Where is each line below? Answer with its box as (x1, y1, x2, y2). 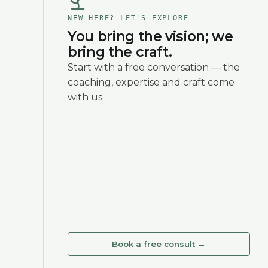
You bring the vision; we (68, 28, 233, 45)
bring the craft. (68, 43, 172, 60)
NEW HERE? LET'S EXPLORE (68, 13, 189, 22)
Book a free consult (112, 239, 196, 249)
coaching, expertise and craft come (68, 76, 234, 88)
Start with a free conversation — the (68, 61, 240, 73)
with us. (68, 91, 104, 103)
